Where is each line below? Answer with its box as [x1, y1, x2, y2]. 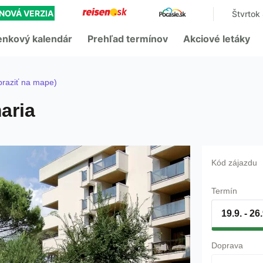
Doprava [211, 241, 243, 250]
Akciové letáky [183, 33, 250, 45]
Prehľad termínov [87, 33, 168, 45]
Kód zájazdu [211, 158, 257, 167]
